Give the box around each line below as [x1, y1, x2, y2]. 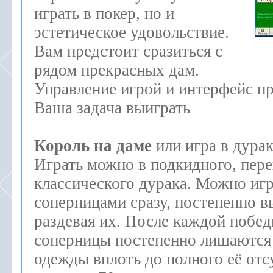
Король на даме [34, 136, 152, 155]
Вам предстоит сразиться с [34, 42, 222, 60]
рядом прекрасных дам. [34, 61, 199, 79]
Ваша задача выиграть [34, 99, 190, 117]
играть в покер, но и [34, 4, 174, 23]
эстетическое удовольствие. [34, 23, 229, 41]
